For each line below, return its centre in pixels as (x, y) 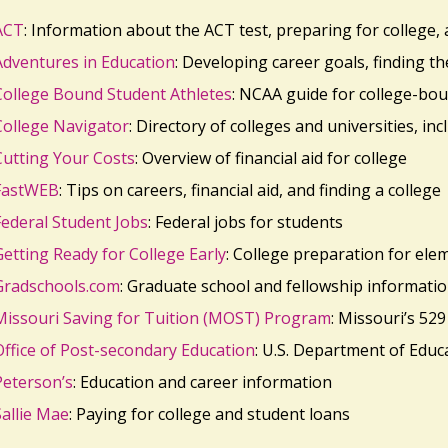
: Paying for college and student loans (209, 414)
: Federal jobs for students (245, 222)
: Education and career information (202, 382)
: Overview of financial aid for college (270, 158)
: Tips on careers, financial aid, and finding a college (249, 190)
